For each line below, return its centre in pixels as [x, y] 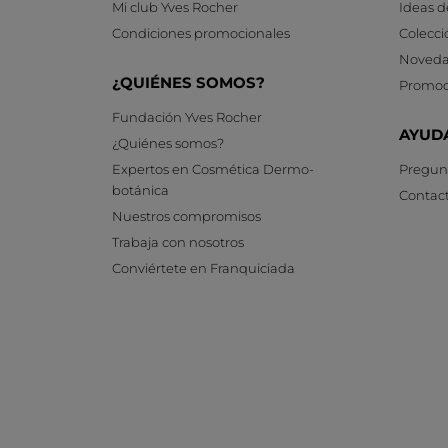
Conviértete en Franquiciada [203, 267]
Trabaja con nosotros [178, 241]
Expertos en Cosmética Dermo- [213, 168]
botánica [140, 189]
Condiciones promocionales [201, 32]
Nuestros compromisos [186, 215]
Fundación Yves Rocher [187, 116]
